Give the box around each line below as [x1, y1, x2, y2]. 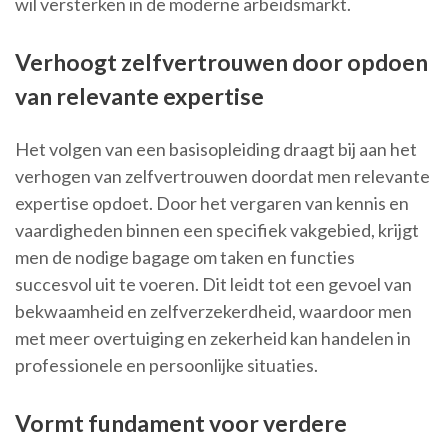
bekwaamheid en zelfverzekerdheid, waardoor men [15, 300, 412, 323]
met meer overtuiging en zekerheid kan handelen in [15, 327, 411, 350]
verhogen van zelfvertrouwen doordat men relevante [15, 165, 430, 188]
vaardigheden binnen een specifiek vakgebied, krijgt [15, 219, 419, 242]
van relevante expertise [15, 82, 264, 111]
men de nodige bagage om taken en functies [15, 246, 355, 269]
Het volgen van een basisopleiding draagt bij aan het [15, 138, 417, 161]
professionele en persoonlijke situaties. [15, 354, 318, 377]
